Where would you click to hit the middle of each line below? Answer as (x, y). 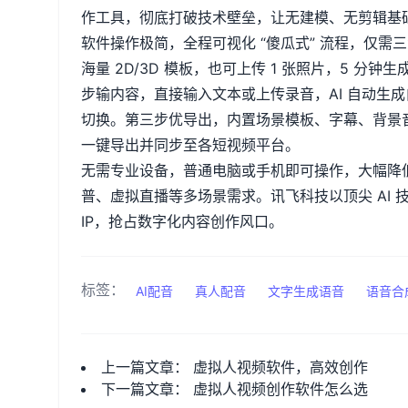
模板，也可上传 (217, 68)
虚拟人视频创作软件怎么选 (280, 389)
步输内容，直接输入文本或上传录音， (205, 94)
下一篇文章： (147, 389)
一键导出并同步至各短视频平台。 (190, 145)
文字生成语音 (306, 291)
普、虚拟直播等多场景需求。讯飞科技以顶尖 (227, 196)
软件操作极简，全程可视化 (168, 43)
